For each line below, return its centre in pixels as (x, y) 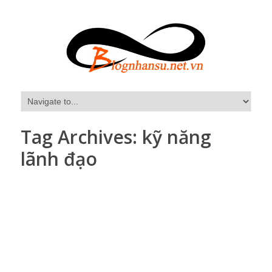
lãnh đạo (59, 159)
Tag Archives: (81, 137)
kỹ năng (177, 137)
